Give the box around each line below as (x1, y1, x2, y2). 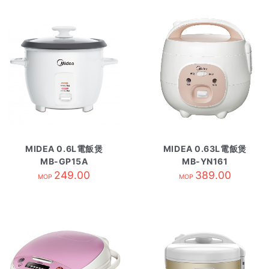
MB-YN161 (182, 156, 228, 167)
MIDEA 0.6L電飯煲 (25, 144, 103, 154)
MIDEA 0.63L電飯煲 (163, 144, 247, 154)
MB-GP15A (40, 156, 88, 167)
